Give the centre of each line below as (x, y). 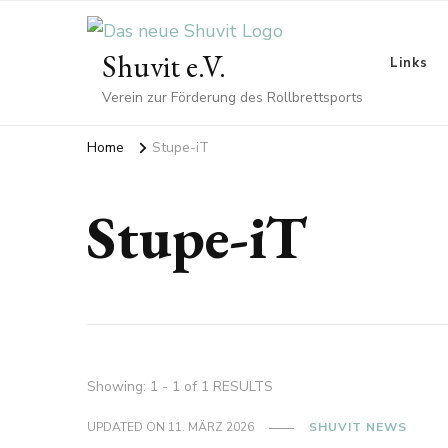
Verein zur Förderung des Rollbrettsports (232, 97)
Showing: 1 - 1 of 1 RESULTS (180, 386)
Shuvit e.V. (164, 66)
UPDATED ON (128, 427)
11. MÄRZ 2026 (211, 427)
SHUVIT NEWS (358, 427)
